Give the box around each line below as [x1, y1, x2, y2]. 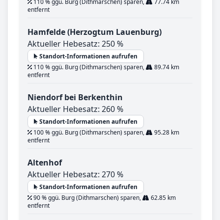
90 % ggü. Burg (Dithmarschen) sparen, [32, 193, 142, 202]
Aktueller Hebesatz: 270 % [27, 169, 123, 180]
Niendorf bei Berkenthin [27, 92, 123, 103]
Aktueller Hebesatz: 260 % [27, 104, 123, 115]
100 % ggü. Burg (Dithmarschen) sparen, [32, 128, 146, 137]
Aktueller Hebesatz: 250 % [27, 38, 123, 50]
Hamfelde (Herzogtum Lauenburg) [27, 27, 162, 38]
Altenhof [27, 157, 62, 168]
